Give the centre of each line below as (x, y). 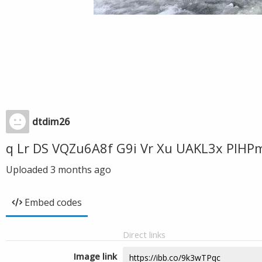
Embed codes (53, 202)
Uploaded (28, 170)
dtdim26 (51, 122)
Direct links (144, 235)
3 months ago (81, 170)
